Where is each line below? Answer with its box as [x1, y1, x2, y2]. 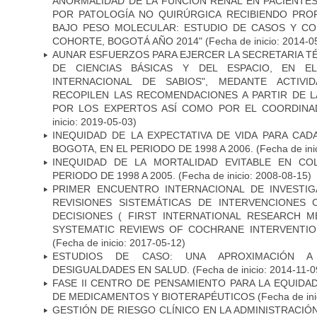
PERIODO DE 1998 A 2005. [52, 169, 178, 181]
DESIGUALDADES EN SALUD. [52, 263, 190, 275]
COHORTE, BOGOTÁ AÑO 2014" [52, 35, 202, 47]
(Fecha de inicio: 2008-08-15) [178, 169, 311, 181]
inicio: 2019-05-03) [52, 115, 137, 127]
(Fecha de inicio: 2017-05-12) [52, 236, 185, 248]
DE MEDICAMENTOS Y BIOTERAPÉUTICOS [52, 290, 255, 302]
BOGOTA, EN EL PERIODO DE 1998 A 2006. [52, 142, 256, 154]
